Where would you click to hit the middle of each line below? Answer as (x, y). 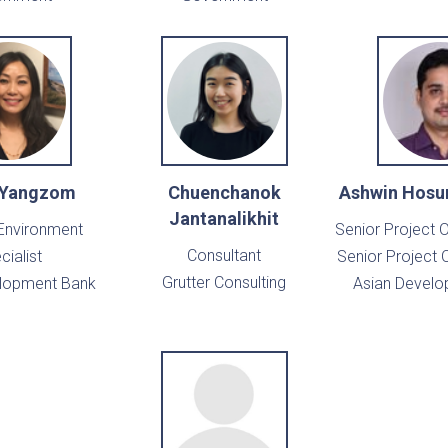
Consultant (224, 256)
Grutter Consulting (224, 283)
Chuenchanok (224, 193)
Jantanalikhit (224, 219)
